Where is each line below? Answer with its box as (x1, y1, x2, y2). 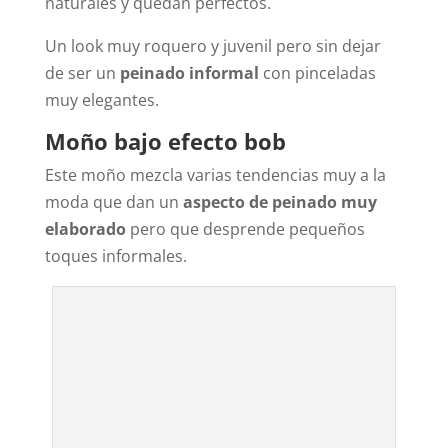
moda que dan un (44, 191, 183, 214)
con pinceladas (258, 62, 376, 85)
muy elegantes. (44, 89, 159, 112)
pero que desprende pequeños (125, 218, 365, 241)
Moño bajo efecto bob (44, 126, 286, 157)
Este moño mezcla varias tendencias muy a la (44, 164, 386, 187)
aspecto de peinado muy (182, 191, 377, 214)
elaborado (44, 218, 126, 241)
